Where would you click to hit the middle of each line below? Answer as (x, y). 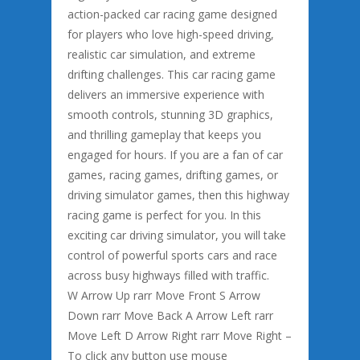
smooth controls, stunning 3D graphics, (170, 115)
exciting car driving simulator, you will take (177, 235)
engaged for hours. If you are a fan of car (175, 155)
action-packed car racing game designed (172, 14)
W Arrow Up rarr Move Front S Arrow (164, 295)
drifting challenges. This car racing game (172, 74)
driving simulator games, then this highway (178, 195)
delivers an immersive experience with (166, 94)
